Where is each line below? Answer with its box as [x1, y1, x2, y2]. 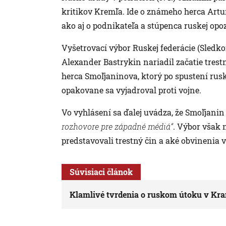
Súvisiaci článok [70, 166, 133, 177]
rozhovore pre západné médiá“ [62, 121, 173, 132]
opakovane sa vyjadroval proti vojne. [62, 84, 201, 95]
